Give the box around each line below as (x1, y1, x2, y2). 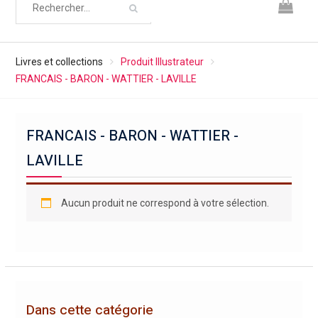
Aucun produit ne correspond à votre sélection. (60, 197, 269, 209)
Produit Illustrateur (120, 56, 204, 67)
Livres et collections (15, 56, 103, 67)
